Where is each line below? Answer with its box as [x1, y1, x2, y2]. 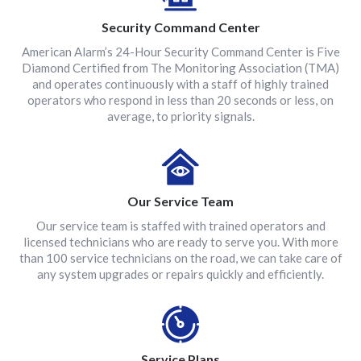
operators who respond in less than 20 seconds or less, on [27, 93, 334, 107]
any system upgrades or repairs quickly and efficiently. [37, 267, 324, 281]
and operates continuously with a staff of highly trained [32, 77, 329, 91]
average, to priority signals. [106, 109, 255, 123]
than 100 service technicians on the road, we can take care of [19, 251, 342, 265]
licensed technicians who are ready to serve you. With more [23, 234, 338, 249]
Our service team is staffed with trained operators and [35, 218, 326, 233]
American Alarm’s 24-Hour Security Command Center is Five [21, 44, 340, 59]
